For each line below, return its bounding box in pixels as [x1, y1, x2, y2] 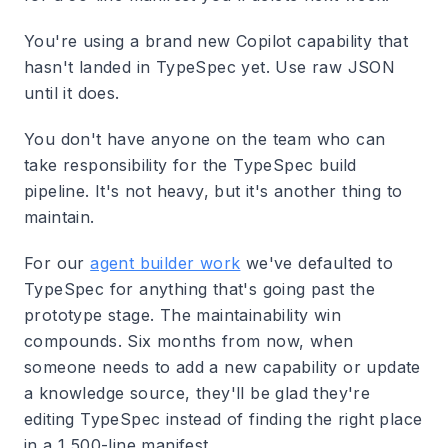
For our [24, 253, 91, 273]
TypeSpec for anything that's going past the [24, 279, 376, 299]
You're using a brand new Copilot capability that [24, 31, 409, 51]
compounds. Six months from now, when [24, 331, 354, 351]
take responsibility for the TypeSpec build [24, 155, 357, 175]
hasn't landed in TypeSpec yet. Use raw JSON [24, 57, 396, 77]
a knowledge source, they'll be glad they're [24, 383, 371, 403]
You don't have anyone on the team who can [24, 129, 386, 149]
